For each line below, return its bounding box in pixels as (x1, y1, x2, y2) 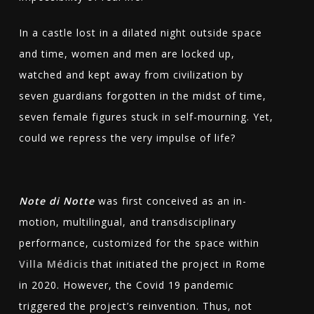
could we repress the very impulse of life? (18, 131, 235, 145)
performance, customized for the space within (18, 236, 259, 250)
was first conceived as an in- (94, 194, 247, 208)
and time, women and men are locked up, (18, 47, 235, 61)
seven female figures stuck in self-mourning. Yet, (18, 110, 273, 124)
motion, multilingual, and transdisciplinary (18, 215, 236, 229)
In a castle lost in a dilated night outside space (18, 26, 262, 40)
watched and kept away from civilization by (18, 68, 243, 82)
